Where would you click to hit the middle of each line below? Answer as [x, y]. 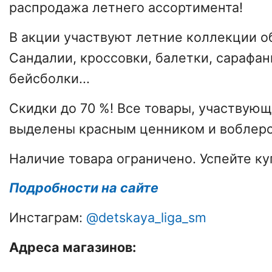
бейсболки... [49, 78]
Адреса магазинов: [73, 247]
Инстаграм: [48, 218]
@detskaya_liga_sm [146, 218]
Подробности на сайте [84, 188]
